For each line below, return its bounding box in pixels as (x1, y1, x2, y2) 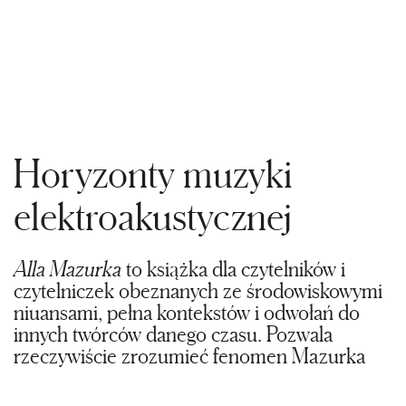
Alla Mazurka (14, 256, 121, 281)
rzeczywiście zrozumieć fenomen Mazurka (14, 343, 365, 368)
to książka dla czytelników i (121, 256, 345, 281)
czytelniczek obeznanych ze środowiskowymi (14, 278, 382, 303)
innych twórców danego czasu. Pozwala (14, 322, 333, 346)
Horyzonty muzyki (14, 151, 293, 195)
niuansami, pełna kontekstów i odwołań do (14, 300, 360, 324)
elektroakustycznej (14, 194, 292, 237)
